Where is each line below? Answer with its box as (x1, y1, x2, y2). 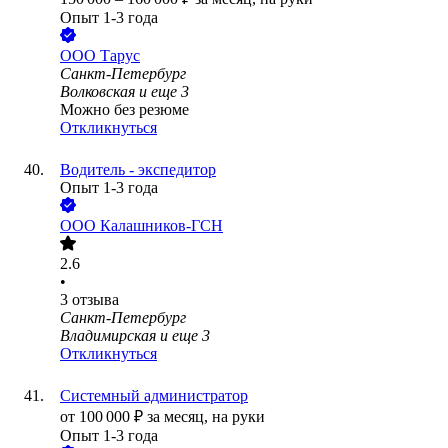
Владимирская (60, 327, 156, 345)
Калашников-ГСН (100, 217, 223, 235)
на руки (212, 408, 265, 426)
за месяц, (147, 408, 212, 426)
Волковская (60, 83, 135, 101)
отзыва (72, 291, 119, 309)
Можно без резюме (60, 101, 189, 119)
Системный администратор (60, 387, 248, 405)
